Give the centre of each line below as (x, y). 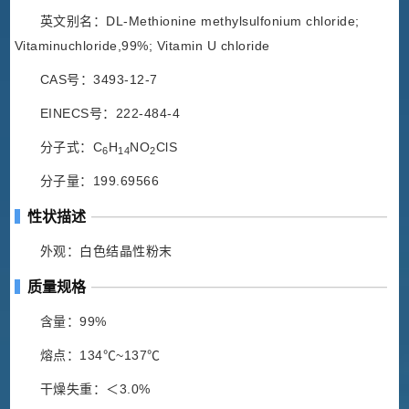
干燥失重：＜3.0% (95, 389)
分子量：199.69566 (100, 181)
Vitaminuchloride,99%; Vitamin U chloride (142, 46)
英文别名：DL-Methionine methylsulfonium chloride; (199, 21)
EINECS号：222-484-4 (110, 114)
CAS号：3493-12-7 (99, 80)
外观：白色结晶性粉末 (106, 252)
